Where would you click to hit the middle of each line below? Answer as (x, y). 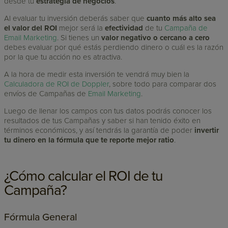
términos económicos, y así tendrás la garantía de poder (99, 130)
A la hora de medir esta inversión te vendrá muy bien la (97, 74)
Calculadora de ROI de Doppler (57, 84)
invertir (207, 130)
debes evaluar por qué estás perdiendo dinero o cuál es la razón (114, 47)
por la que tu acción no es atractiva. (63, 57)
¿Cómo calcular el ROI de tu (84, 176)
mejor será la (81, 28)
